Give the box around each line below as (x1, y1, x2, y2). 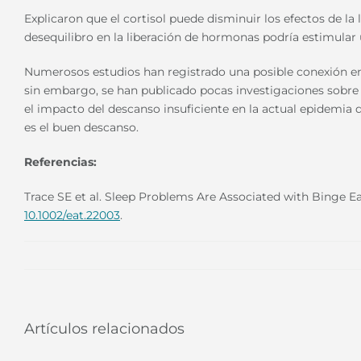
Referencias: (24, 155, 97, 170)
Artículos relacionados (24, 320, 185, 338)
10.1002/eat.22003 (24, 208, 120, 223)
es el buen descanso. (24, 120, 139, 135)
